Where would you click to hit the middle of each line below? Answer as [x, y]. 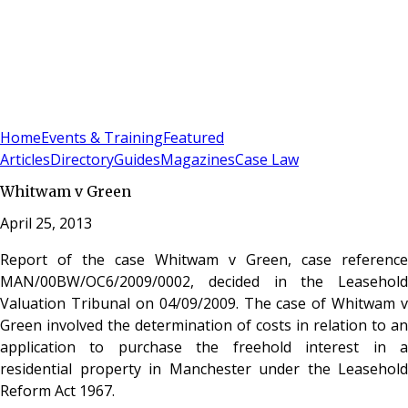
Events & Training [102, 138]
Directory [82, 160]
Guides [137, 160]
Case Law [267, 160]
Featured [194, 138]
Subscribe [65, 115]
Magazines [198, 160]
